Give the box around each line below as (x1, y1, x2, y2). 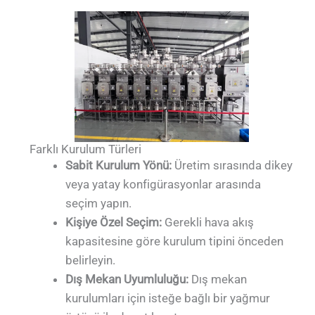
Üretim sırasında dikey (172, 158, 293, 173)
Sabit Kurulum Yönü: (65, 158, 172, 173)
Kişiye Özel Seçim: (65, 215, 162, 230)
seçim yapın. (65, 196, 132, 211)
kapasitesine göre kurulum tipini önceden (65, 234, 284, 249)
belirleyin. (65, 253, 116, 268)
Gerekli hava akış (162, 215, 255, 230)
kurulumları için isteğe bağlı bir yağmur (65, 291, 271, 306)
